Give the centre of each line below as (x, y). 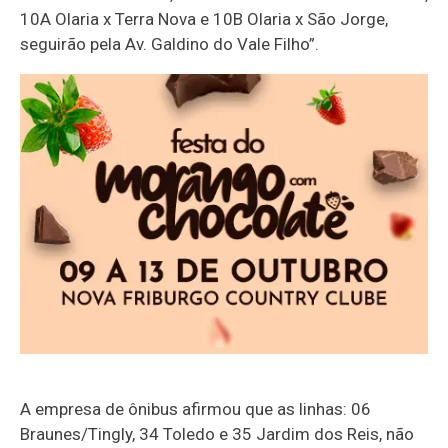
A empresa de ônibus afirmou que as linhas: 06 (195, 408)
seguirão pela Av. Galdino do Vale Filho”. (169, 43)
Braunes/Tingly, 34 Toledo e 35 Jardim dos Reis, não (217, 433)
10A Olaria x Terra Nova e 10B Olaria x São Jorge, (204, 18)
